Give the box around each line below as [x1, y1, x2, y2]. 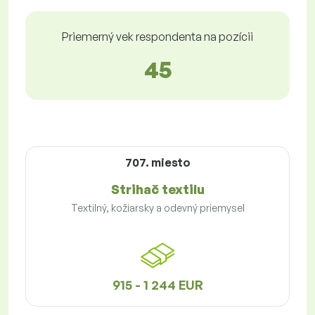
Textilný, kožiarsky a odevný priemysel [70, 202, 245, 214]
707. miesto [124, 155, 191, 170]
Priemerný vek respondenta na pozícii [62, 30, 253, 44]
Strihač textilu [110, 181, 205, 198]
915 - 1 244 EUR [112, 277, 203, 293]
